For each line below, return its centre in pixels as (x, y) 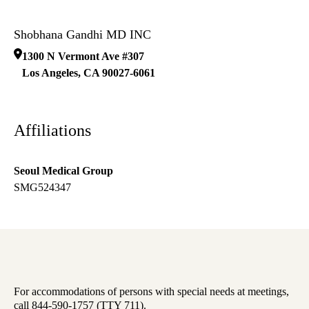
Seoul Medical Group (63, 171)
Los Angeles (50, 73)
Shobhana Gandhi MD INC (82, 35)
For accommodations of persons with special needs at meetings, (151, 292)
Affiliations (52, 131)
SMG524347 (42, 188)
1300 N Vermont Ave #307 (83, 57)
